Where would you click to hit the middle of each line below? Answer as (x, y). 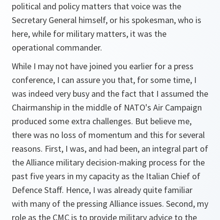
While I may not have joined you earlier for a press (103, 66)
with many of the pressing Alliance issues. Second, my (110, 204)
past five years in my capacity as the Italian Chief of (106, 176)
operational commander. (57, 47)
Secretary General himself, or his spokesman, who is (107, 20)
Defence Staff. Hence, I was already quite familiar (102, 190)
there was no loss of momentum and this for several (108, 135)
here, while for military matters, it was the (89, 34)
